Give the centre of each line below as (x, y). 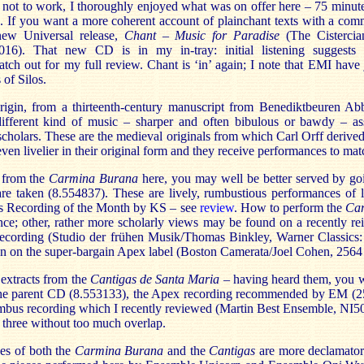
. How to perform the (289, 208)
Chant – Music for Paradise (201, 35)
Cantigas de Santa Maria (155, 279)
